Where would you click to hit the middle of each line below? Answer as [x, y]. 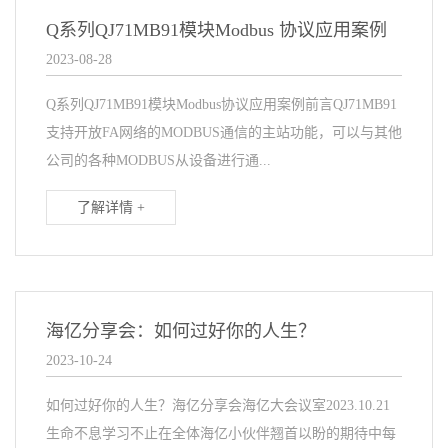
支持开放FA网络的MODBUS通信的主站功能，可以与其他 [224, 133]
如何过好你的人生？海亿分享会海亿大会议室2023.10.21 [218, 406]
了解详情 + [111, 208]
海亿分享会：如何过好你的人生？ [181, 331]
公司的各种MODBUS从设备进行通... [158, 161]
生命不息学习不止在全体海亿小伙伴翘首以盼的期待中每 [221, 434]
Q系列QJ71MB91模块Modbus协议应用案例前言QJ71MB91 [221, 105]
